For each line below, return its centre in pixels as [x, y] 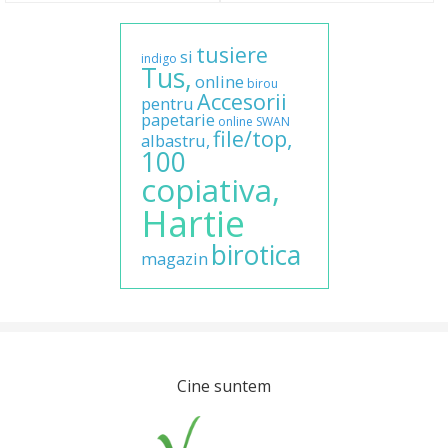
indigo [158, 59]
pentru [167, 104]
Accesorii [241, 102]
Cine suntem [224, 386]
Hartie [192, 224]
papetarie [177, 120]
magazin [174, 259]
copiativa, [210, 190]
